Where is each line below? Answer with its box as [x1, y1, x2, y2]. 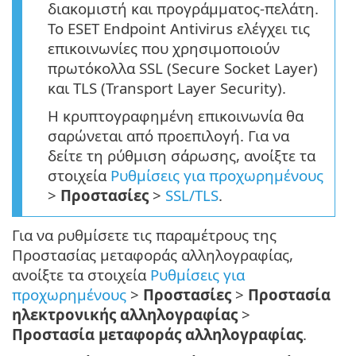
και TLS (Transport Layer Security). [48, 78, 286, 99]
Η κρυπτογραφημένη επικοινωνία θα [48, 106, 304, 126]
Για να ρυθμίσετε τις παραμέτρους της [12, 225, 277, 246]
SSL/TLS [165, 185, 219, 206]
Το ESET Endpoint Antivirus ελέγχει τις [48, 18, 310, 39]
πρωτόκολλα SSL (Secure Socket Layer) [48, 58, 318, 79]
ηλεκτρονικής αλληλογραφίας [12, 304, 238, 325]
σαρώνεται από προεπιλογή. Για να [48, 126, 289, 146]
